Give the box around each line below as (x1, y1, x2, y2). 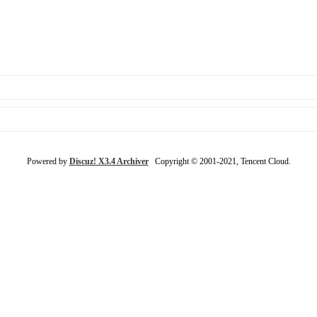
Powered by (26, 156, 69, 166)
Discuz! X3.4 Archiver (69, 156, 149, 166)
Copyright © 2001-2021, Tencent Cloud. (148, 156, 291, 166)
